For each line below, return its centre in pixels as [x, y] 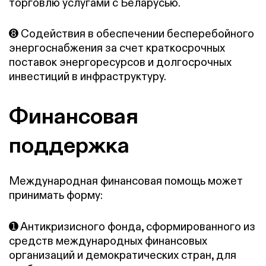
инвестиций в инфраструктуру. [88, 77]
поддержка [69, 144]
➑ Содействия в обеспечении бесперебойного [132, 34]
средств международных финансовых [108, 240]
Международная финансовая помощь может [126, 181]
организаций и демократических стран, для [123, 255]
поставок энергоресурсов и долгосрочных [120, 62]
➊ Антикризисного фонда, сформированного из [132, 226]
